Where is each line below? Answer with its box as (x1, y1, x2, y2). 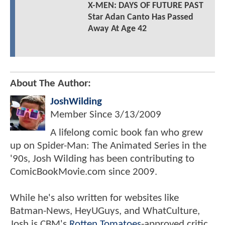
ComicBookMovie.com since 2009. (10, 167, 157, 178)
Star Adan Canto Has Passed (87, 12, 193, 22)
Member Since (50, 109, 115, 121)
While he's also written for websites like (10, 193, 179, 204)
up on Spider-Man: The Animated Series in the (10, 141, 206, 152)
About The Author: (10, 78, 91, 89)
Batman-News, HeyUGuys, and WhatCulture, (10, 206, 200, 217)
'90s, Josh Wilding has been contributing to (10, 154, 194, 165)
